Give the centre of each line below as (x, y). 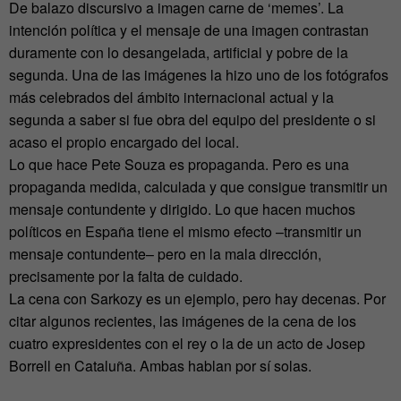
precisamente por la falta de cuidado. (126, 277)
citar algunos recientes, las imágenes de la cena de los (183, 321)
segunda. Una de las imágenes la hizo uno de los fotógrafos (199, 75)
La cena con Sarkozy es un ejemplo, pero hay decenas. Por (197, 299)
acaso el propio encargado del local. (124, 142)
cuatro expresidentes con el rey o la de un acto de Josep (187, 344)
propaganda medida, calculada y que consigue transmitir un (198, 187)
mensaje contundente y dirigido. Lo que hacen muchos (182, 209)
